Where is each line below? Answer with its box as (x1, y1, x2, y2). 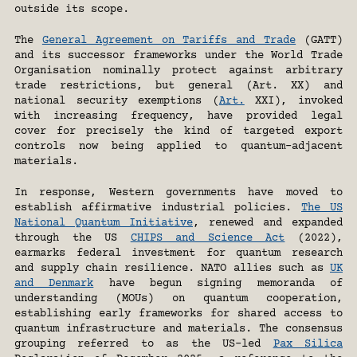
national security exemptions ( (14, 95, 219, 108)
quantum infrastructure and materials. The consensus (14, 323, 343, 336)
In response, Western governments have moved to (14, 186, 343, 200)
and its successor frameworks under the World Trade (14, 49, 343, 63)
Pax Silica (273, 338, 343, 351)
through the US (14, 232, 131, 245)
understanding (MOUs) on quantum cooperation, (14, 292, 343, 306)
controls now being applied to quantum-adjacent (14, 140, 343, 154)
